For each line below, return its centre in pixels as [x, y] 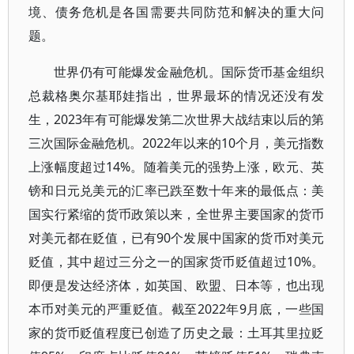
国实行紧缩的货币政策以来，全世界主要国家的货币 [177, 214]
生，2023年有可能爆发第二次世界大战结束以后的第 [177, 119]
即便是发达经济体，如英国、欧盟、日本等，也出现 [177, 285]
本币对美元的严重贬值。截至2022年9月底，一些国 [177, 309]
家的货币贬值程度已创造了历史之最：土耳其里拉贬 [177, 333]
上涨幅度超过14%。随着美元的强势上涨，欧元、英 [177, 167]
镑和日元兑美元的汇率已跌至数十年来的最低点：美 [177, 190]
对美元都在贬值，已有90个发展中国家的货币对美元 [177, 238]
